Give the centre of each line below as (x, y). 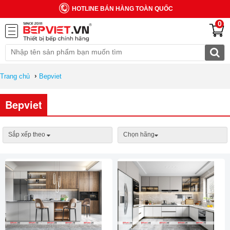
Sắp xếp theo (27, 135)
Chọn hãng (139, 135)
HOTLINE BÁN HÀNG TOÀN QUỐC (122, 8)
